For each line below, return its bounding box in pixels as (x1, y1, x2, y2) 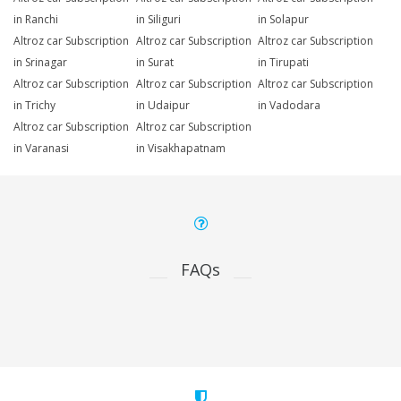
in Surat (135, 55, 174, 71)
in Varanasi (13, 141, 69, 157)
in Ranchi (13, 12, 58, 28)
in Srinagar (13, 55, 67, 71)
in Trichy (13, 98, 55, 114)
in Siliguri (135, 12, 181, 28)
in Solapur (258, 12, 310, 28)
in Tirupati (258, 55, 310, 71)
